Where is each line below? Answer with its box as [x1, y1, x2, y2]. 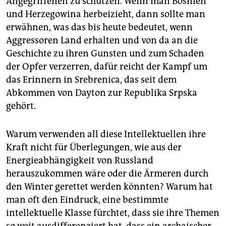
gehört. [6, 100, 36, 112]
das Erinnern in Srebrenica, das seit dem [6, 74, 177, 86]
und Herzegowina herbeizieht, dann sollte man [6, 9, 205, 20]
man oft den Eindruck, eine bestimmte [6, 194, 168, 206]
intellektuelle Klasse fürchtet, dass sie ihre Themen [6, 207, 219, 219]
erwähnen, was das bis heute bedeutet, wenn [6, 22, 193, 33]
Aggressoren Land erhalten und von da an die [6, 35, 198, 46]
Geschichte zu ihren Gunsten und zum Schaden [6, 48, 204, 60]
